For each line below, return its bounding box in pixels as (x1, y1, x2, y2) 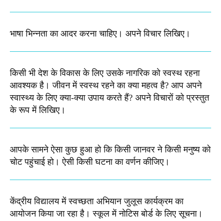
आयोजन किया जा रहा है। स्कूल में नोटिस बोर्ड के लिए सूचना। (10, 209, 203, 219)
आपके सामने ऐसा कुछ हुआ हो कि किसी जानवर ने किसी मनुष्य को (10, 145, 211, 155)
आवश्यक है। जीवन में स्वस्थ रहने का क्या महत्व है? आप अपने (10, 80, 202, 91)
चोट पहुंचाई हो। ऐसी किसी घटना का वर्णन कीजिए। (10, 157, 170, 167)
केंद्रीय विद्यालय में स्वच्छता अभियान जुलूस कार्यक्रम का (10, 196, 184, 207)
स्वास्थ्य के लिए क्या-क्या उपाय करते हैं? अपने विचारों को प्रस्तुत (10, 93, 209, 103)
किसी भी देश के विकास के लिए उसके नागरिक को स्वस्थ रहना (10, 68, 200, 78)
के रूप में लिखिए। (10, 105, 66, 115)
